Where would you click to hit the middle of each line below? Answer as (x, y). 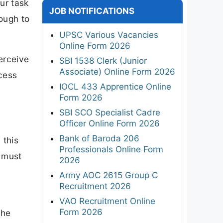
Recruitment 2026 (95, 186)
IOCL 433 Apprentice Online (115, 86)
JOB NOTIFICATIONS (92, 11)
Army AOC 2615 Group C (109, 175)
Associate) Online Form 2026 (117, 71)
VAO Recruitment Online (107, 201)
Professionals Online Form (111, 149)
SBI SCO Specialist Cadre (110, 112)
